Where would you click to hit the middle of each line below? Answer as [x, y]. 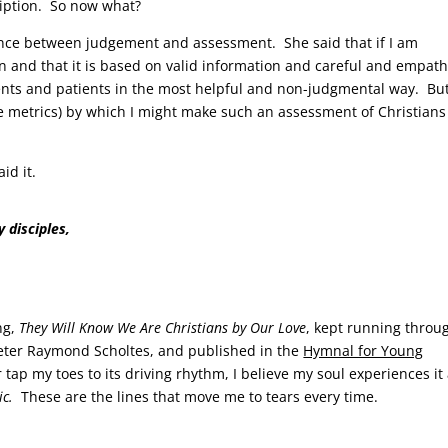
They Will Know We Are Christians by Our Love [163, 328]
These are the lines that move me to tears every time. [200, 397]
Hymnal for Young [363, 351]
